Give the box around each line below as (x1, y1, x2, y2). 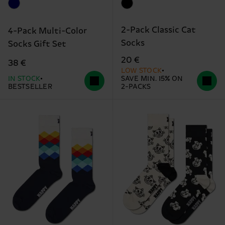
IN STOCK (8, 74, 41, 83)
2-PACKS (121, 82, 151, 91)
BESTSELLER (8, 82, 52, 91)
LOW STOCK (121, 66, 163, 75)
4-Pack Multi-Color (8, 26, 87, 36)
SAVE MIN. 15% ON (121, 74, 183, 83)
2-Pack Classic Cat (121, 25, 196, 35)
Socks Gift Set (8, 39, 66, 49)
